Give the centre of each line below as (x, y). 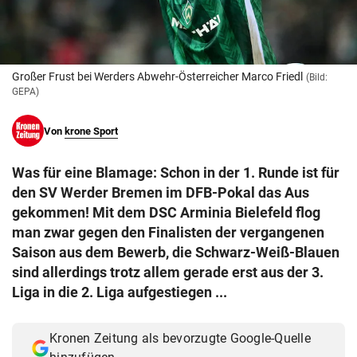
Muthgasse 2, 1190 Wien (84, 32)
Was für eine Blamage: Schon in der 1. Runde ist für (176, 173)
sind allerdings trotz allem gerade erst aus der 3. (168, 273)
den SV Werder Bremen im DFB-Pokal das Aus (161, 193)
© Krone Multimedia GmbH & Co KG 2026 (126, 15)
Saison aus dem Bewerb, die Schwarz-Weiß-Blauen (176, 253)
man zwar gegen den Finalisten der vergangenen (168, 233)
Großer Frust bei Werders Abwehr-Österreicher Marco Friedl (157, 77)
